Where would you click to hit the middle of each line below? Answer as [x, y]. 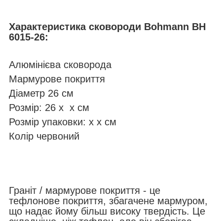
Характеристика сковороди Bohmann [100, 27]
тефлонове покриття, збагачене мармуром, [108, 201]
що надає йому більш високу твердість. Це [107, 211]
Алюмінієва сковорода [60, 65]
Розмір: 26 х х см [49, 108]
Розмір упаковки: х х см [63, 122]
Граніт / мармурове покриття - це [85, 191]
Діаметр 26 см [41, 93]
